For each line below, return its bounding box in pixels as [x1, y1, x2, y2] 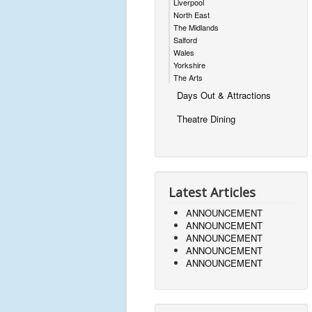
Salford [173, 34, 197, 45]
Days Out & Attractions [177, 88, 271, 102]
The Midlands [173, 22, 219, 33]
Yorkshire [173, 59, 205, 70]
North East [173, 9, 210, 20]
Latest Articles [169, 184, 256, 201]
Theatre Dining [177, 112, 235, 125]
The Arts [173, 72, 203, 83]
